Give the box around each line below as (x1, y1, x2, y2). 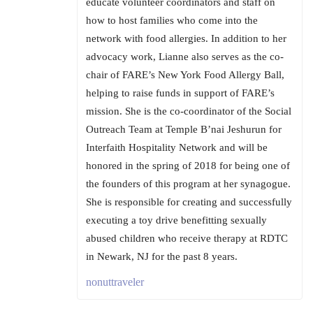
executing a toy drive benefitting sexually (86, 214, 267, 226)
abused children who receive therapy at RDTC (86, 232, 288, 244)
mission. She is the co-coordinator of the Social (86, 105, 291, 117)
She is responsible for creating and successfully (86, 196, 292, 208)
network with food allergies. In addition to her (86, 32, 286, 44)
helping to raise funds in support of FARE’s (86, 87, 275, 99)
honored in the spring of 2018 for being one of (86, 159, 290, 171)
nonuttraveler (86, 275, 144, 288)
